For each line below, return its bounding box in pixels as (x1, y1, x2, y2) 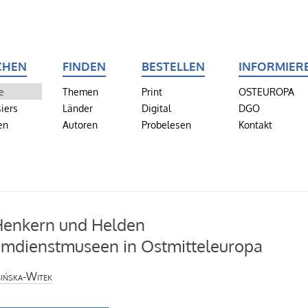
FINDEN (62, 58, 106, 74)
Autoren (62, 118, 98, 131)
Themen (62, 85, 98, 98)
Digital (142, 102, 172, 114)
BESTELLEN (142, 58, 206, 74)
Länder (62, 102, 93, 114)
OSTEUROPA (238, 85, 294, 98)
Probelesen (142, 118, 192, 131)
